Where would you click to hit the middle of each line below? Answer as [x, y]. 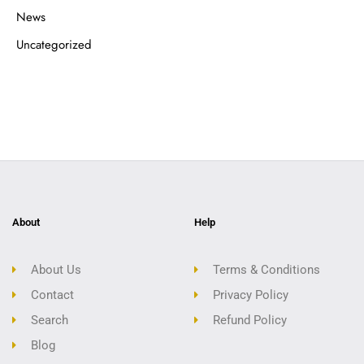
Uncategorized [54, 45]
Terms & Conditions [266, 269]
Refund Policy [249, 320]
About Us [56, 269]
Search [49, 320]
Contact [52, 295]
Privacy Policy [250, 295]
